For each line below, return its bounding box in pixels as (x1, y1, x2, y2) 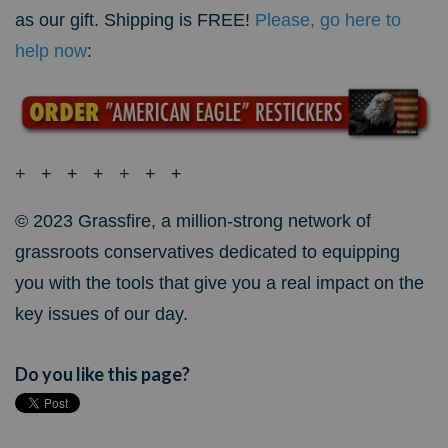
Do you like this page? (15, 362, 190, 385)
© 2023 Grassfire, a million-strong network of (15, 210, 371, 231)
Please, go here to (255, 10, 401, 31)
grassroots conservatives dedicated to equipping (15, 241, 400, 262)
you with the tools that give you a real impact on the (15, 272, 424, 293)
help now (15, 41, 87, 62)
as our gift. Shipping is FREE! (15, 10, 255, 31)
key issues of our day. (15, 303, 188, 324)
